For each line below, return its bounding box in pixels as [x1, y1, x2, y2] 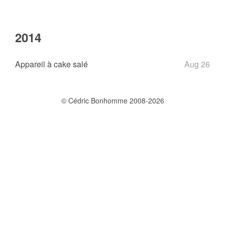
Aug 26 [184, 58, 210, 70]
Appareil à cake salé [15, 58, 88, 70]
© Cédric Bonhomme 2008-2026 [61, 95, 164, 105]
